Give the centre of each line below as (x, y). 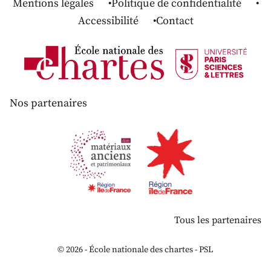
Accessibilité (108, 21)
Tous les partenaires (218, 220)
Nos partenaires (48, 103)
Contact (175, 21)
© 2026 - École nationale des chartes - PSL (135, 250)
